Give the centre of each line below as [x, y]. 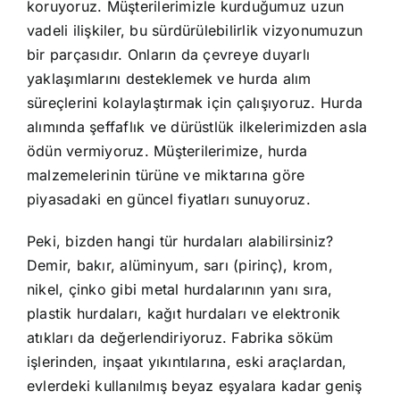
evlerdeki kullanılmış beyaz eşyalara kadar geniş [194, 386]
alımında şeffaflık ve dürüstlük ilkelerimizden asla [197, 127]
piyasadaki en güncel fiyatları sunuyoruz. [168, 200]
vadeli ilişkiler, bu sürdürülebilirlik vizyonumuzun [195, 31]
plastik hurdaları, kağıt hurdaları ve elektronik [183, 314]
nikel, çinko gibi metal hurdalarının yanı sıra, [179, 290]
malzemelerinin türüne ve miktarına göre [166, 175]
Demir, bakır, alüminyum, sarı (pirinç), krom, [179, 266]
